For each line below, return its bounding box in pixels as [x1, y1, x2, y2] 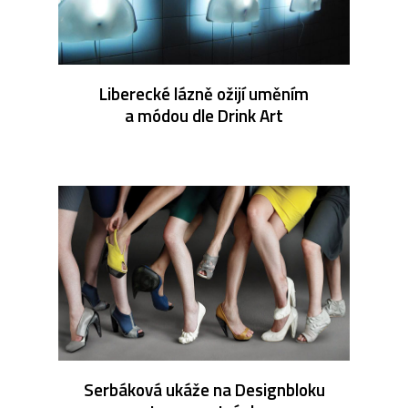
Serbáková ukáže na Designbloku [83, 375, 325, 403]
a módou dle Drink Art [125, 101, 283, 128]
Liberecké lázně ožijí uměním [99, 79, 309, 107]
